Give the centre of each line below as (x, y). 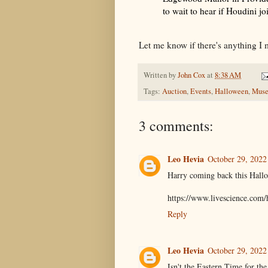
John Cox (191, 75)
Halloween (232, 92)
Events (201, 92)
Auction (174, 92)
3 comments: (176, 126)
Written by (161, 75)
